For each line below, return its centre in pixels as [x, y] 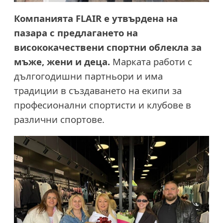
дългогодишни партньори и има [88, 76]
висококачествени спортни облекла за [108, 47]
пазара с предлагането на [76, 33]
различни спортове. [59, 119]
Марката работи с [152, 62]
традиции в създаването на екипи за [98, 91]
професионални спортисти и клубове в [103, 105]
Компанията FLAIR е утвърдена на [96, 18]
